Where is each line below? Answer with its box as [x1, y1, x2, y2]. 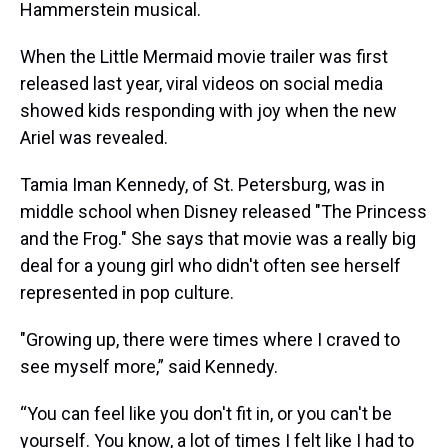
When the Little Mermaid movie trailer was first [20, 46, 388, 68]
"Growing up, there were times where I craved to [20, 329, 400, 351]
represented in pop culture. [20, 282, 234, 304]
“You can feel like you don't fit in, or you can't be [20, 403, 392, 425]
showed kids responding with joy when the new [20, 100, 397, 122]
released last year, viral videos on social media [20, 73, 383, 95]
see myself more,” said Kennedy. [20, 356, 278, 378]
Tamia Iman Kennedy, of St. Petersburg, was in [20, 174, 385, 196]
